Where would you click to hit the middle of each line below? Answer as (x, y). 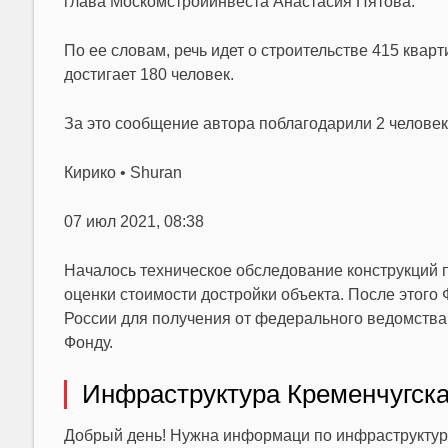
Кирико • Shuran (122, 172)
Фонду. (88, 342)
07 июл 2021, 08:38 (133, 221)
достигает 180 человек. (148, 74)
